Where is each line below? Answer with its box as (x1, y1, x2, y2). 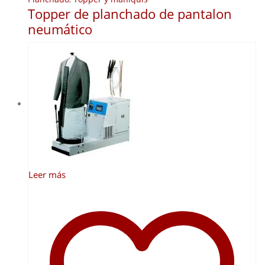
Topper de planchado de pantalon (28, 5, 232, 22)
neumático (28, 21, 92, 38)
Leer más (28, 169, 66, 181)
